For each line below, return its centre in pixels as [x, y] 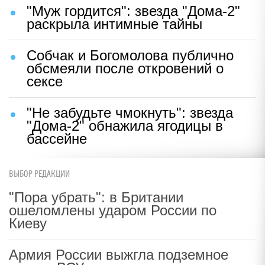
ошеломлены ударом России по [113, 210]
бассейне [57, 139]
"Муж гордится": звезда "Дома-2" [133, 11]
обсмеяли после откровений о [125, 69]
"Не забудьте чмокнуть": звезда [130, 113]
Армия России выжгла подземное [119, 255]
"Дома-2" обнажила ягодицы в [125, 126]
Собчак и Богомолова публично [130, 56]
